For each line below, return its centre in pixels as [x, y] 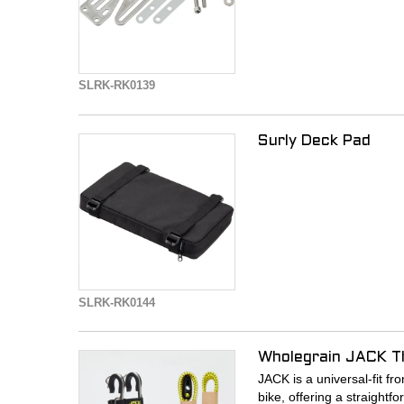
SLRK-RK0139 [117, 86]
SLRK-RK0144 [117, 303]
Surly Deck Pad [315, 141]
